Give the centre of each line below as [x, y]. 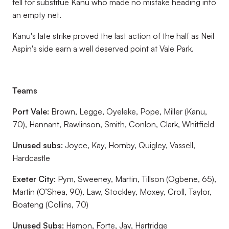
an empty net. [37, 15]
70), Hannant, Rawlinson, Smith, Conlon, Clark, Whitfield [113, 124]
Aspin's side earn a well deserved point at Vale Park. [103, 49]
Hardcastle [31, 158]
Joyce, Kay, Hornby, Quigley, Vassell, [130, 145]
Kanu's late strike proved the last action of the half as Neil [113, 36]
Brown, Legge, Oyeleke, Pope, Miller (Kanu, [129, 111]
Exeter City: [35, 179]
